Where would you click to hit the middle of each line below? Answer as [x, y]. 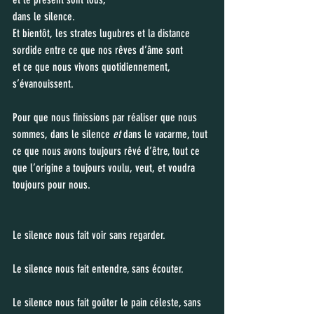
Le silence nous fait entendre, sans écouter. [98, 269]
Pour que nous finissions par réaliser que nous [106, 117]
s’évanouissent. [43, 84]
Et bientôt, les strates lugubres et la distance [103, 33]
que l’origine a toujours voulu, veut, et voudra [105, 168]
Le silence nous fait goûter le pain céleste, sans [108, 302]
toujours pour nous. [52, 185]
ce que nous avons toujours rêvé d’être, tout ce [108, 151]
